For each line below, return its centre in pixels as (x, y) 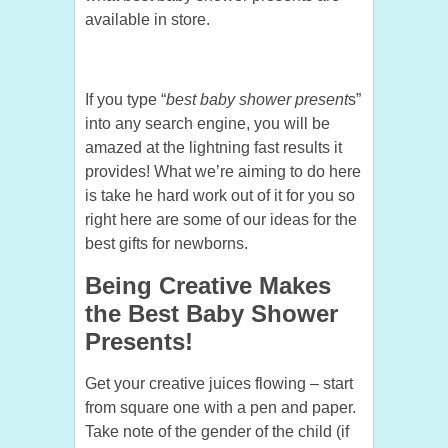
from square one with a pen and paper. (220, 407)
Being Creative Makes (208, 285)
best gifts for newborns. (166, 243)
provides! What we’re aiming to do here (223, 171)
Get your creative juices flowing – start (219, 383)
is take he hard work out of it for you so (220, 195)
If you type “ (125, 99)
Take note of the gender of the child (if (217, 431)
